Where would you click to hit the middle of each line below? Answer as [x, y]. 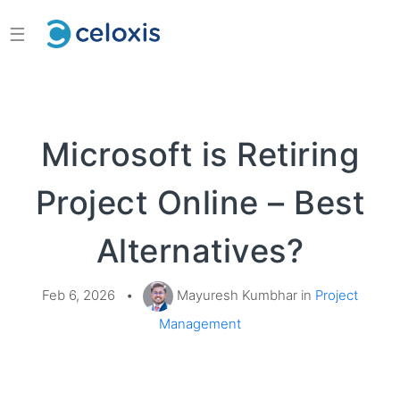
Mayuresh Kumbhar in [244, 296]
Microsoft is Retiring [200, 154]
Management [200, 325]
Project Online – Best [200, 203]
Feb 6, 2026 [81, 296]
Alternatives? [200, 251]
